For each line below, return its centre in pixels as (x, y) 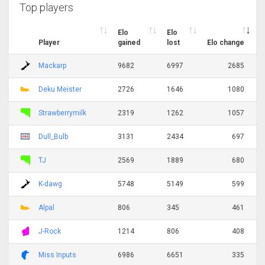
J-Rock (50, 231)
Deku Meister (60, 89)
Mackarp (52, 65)
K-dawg (50, 184)
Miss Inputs (57, 255)
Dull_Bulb (53, 136)
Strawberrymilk (62, 113)
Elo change (226, 42)
